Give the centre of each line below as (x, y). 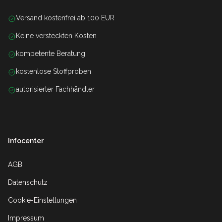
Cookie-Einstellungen (42, 200)
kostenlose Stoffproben (54, 72)
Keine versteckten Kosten (56, 36)
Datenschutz (28, 183)
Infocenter (26, 141)
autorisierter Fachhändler (55, 89)
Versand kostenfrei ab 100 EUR (65, 18)
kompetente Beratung (51, 54)
